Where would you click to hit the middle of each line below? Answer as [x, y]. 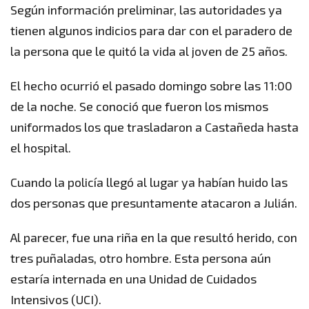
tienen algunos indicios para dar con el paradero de [151, 31]
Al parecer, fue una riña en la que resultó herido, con [154, 238]
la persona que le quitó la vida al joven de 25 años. [149, 51]
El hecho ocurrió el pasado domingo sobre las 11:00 [151, 86]
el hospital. [41, 148]
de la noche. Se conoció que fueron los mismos [139, 107]
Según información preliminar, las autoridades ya [146, 10]
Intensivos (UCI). [56, 300]
